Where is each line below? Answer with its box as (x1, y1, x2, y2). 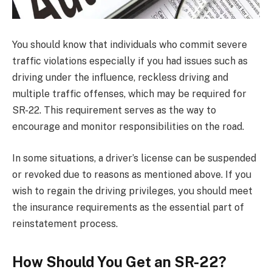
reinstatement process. (12, 217, 118, 229)
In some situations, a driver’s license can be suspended (12, 152, 256, 164)
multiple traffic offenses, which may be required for (12, 88, 246, 100)
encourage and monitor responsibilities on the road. (12, 121, 244, 133)
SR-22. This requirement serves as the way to (12, 104, 216, 117)
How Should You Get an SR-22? (12, 253, 226, 271)
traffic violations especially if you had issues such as (12, 55, 248, 67)
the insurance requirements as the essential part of (12, 201, 244, 213)
